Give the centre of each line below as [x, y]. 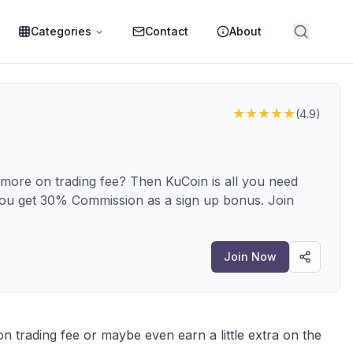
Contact [167, 31]
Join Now [250, 256]
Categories [61, 31]
